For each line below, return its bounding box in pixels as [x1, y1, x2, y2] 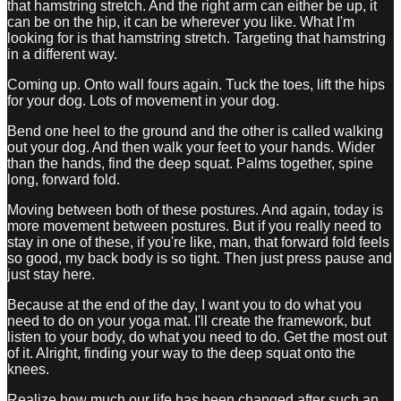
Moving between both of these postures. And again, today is [7, 201, 383, 218]
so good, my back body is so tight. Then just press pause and [7, 250, 392, 266]
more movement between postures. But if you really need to [7, 218, 381, 234]
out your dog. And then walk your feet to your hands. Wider [7, 139, 375, 155]
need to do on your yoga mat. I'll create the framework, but [7, 312, 371, 328]
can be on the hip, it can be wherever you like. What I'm [7, 13, 354, 30]
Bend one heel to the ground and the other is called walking [7, 123, 383, 139]
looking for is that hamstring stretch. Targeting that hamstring [7, 30, 386, 46]
